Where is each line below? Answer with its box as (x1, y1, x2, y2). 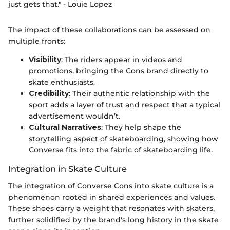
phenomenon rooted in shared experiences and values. (8, 192, 215, 202)
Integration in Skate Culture (8, 164, 127, 175)
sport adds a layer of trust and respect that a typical (29, 100, 220, 110)
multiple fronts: (8, 36, 65, 46)
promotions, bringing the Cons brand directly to (29, 66, 208, 76)
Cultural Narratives (29, 123, 101, 132)
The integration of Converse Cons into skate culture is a (8, 181, 214, 190)
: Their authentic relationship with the (69, 89, 210, 99)
